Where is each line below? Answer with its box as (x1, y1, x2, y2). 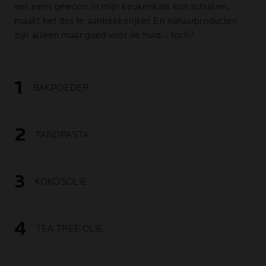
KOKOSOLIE (35, 176, 88, 188)
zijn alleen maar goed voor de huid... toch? (14, 30, 195, 41)
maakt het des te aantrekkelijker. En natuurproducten (14, 15, 238, 27)
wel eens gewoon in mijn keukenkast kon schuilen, (14, 1, 229, 12)
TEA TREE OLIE (36, 223, 104, 235)
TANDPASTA (36, 129, 89, 141)
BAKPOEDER (33, 82, 90, 94)
